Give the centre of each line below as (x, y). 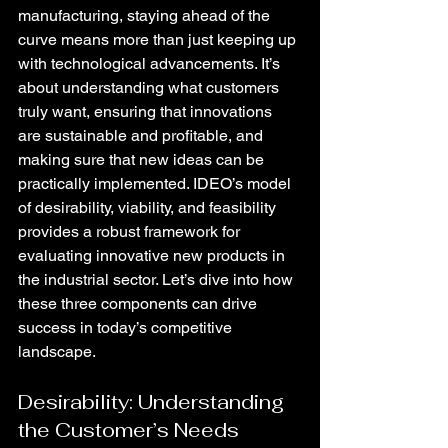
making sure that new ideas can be (143, 159)
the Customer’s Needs (128, 430)
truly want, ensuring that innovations (147, 111)
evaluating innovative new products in (153, 255)
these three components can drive (139, 303)
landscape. (57, 351)
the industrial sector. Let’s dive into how (157, 279)
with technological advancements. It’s (151, 63)
